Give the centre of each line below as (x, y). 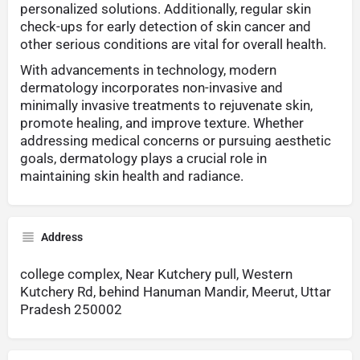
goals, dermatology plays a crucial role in (143, 159)
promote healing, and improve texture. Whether (162, 123)
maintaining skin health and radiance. (132, 176)
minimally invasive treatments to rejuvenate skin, (166, 106)
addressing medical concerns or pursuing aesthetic (176, 141)
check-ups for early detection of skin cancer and (166, 27)
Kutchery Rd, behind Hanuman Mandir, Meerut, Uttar (176, 292)
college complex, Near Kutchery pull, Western (156, 274)
